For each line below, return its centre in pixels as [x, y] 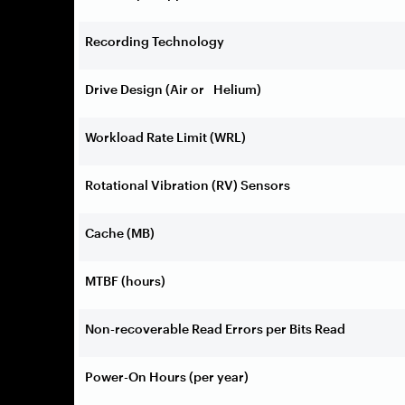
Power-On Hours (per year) [167, 376]
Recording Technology [155, 41]
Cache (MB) [120, 232]
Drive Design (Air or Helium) [173, 89]
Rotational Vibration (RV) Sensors [188, 184]
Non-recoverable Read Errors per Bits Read [215, 328]
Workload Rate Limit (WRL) [165, 137]
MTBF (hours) [125, 280]
